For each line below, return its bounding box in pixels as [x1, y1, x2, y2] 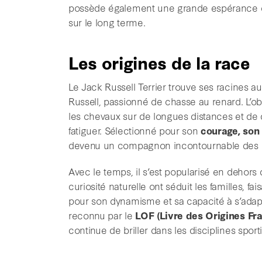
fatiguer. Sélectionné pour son [68, 123, 201, 137]
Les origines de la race [68, 50, 250, 75]
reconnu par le [68, 208, 136, 222]
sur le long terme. [68, 15, 146, 29]
